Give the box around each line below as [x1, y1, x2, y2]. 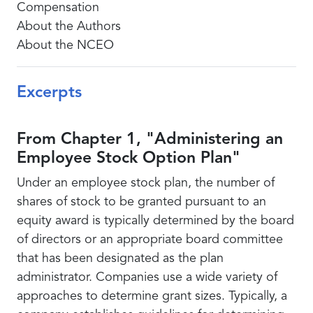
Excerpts [17, 85, 82, 101]
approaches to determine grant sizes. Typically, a [17, 290, 287, 303]
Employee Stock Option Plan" [17, 151, 240, 167]
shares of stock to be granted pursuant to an [17, 196, 266, 208]
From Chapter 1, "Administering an [17, 132, 283, 148]
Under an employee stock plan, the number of [17, 177, 275, 189]
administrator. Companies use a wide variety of [17, 271, 277, 284]
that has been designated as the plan [17, 252, 224, 265]
